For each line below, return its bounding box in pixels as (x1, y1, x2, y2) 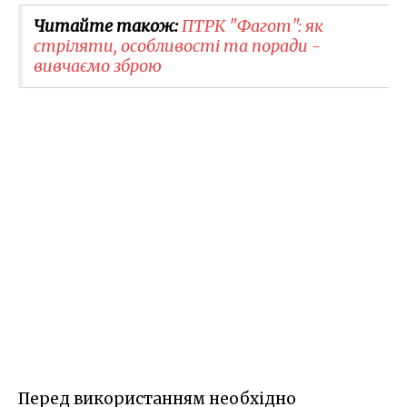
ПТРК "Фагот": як (182, 15, 323, 36)
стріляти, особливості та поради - (34, 35, 321, 56)
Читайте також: (34, 15, 182, 36)
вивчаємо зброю (34, 55, 162, 76)
